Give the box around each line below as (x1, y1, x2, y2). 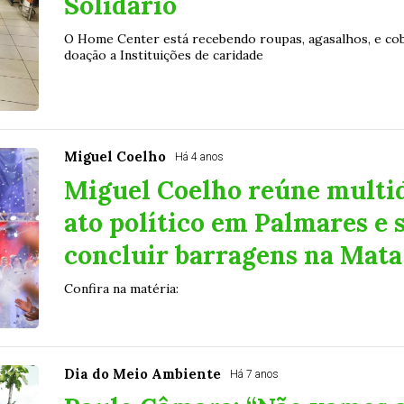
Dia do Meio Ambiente (63, 365, 221, 383)
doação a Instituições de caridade (63, 47, 263, 64)
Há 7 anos (229, 368, 279, 381)
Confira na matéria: (63, 280, 179, 298)
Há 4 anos (174, 151, 224, 164)
